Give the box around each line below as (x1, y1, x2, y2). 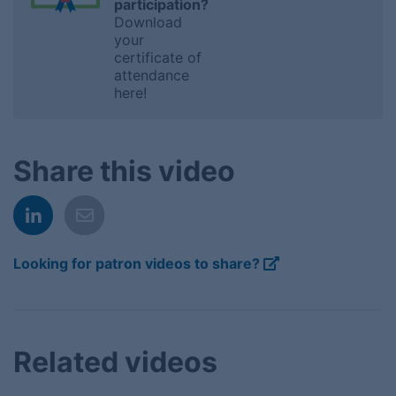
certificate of (114, 49, 202, 67)
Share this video (13, 154, 235, 189)
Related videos (13, 345, 217, 380)
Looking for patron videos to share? (13, 255, 263, 273)
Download (114, 13, 183, 32)
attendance (114, 66, 190, 85)
